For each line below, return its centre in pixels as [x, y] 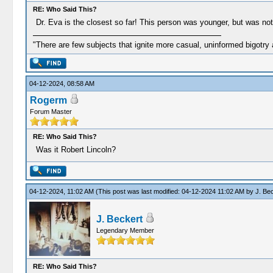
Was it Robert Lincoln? [76, 150]
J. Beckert [119, 219]
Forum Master [51, 112]
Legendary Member [125, 230]
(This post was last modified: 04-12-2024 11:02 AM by [175, 191]
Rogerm [48, 100]
